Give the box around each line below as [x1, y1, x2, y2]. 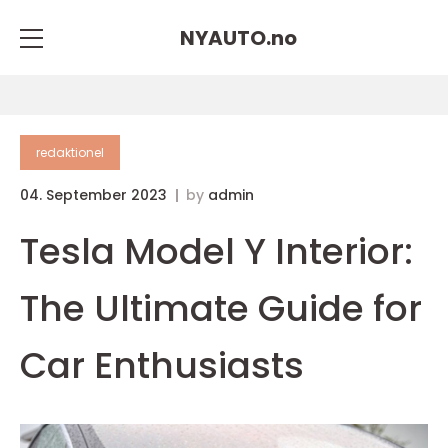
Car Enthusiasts [20, 340, 304, 391]
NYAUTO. [179, 23, 271, 52]
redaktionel [36, 144, 104, 161]
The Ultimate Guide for [20, 283, 422, 334]
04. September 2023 [20, 185, 171, 205]
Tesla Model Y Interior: [20, 226, 413, 277]
